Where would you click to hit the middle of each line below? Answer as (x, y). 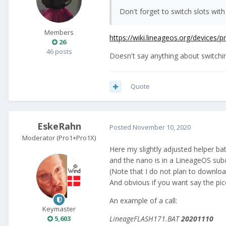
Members (59, 33)
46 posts (59, 52)
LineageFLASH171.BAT (145, 218)
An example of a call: (143, 200)
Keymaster (59, 209)
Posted (121, 127)
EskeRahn (59, 126)
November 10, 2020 (162, 127)
